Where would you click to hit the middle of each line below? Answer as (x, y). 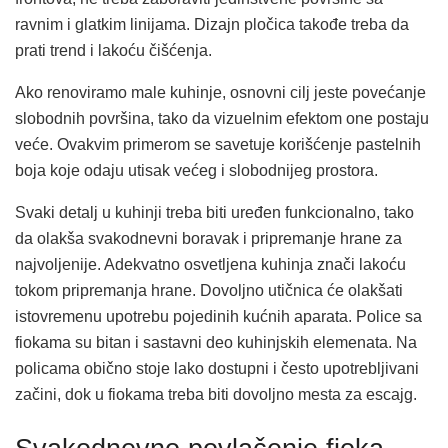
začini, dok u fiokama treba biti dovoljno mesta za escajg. (216, 394)
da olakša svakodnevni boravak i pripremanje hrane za (208, 238)
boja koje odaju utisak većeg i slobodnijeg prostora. (196, 170)
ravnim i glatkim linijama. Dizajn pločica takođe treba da (212, 24)
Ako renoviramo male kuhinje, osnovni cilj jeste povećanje (220, 92)
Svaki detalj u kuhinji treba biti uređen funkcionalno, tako (214, 212)
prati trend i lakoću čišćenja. (113, 50)
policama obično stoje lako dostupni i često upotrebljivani (217, 368)
